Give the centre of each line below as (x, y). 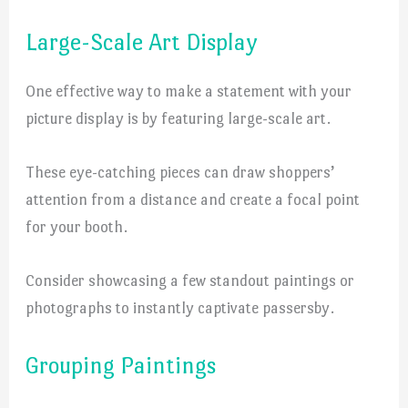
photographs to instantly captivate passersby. (180, 307)
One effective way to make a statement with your (189, 91)
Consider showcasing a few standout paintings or (190, 280)
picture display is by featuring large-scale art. (178, 118)
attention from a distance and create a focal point (193, 199)
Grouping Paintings (121, 366)
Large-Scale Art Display (142, 41)
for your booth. (77, 226)
